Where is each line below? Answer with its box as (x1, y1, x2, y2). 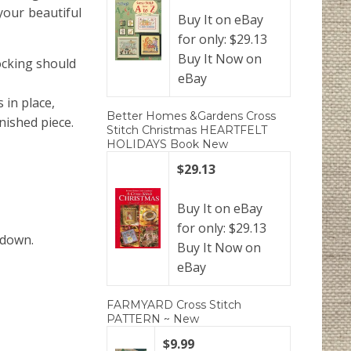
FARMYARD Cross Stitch (107, 298, 241, 313)
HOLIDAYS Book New (107, 137, 228, 152)
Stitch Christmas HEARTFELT (107, 123, 267, 138)
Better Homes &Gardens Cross (107, 109, 276, 124)
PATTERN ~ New (107, 312, 199, 327)
